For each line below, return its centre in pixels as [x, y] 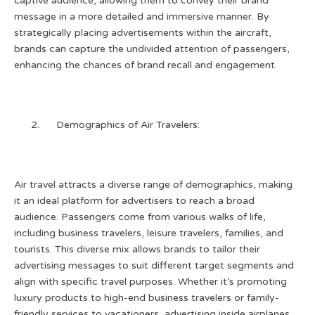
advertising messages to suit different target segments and [154, 265]
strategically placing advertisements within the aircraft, [143, 33]
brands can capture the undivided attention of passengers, [152, 49]
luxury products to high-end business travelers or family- [147, 298]
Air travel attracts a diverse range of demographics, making [153, 185]
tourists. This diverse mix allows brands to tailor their [137, 249]
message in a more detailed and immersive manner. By [142, 17]
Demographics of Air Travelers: [128, 125]
